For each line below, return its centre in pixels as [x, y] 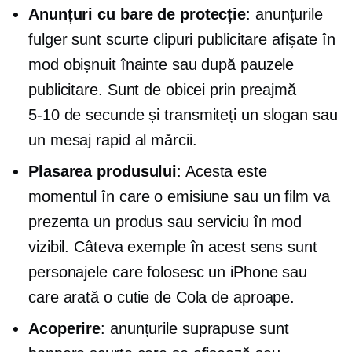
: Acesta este [222, 171]
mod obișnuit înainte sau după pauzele [161, 64]
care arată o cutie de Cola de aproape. [162, 297]
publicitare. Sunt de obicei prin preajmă [162, 90]
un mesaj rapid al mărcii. [113, 140]
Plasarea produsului [103, 171]
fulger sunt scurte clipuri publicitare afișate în [182, 39]
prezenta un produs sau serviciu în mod [165, 222]
